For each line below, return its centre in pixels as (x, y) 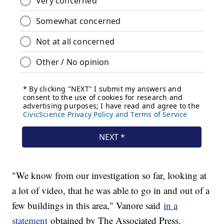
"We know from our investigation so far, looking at (109, 175)
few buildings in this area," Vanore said (88, 205)
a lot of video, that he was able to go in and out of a (111, 190)
